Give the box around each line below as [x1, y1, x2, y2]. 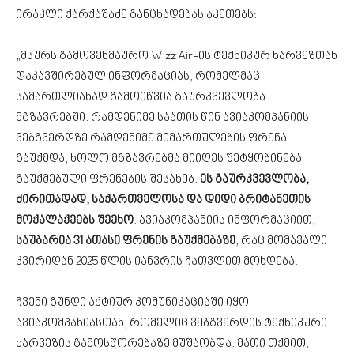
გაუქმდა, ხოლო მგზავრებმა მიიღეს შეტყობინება [16, 153, 302, 166]
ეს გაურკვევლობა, [200, 173, 309, 186]
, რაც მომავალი [235, 235, 327, 248]
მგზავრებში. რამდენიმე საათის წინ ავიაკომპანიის [16, 111, 309, 125]
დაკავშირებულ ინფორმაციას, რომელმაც [16, 70, 260, 84]
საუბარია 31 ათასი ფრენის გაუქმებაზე [16, 235, 235, 248]
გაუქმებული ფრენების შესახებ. [16, 173, 200, 186]
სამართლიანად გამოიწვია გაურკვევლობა [16, 91, 265, 104]
